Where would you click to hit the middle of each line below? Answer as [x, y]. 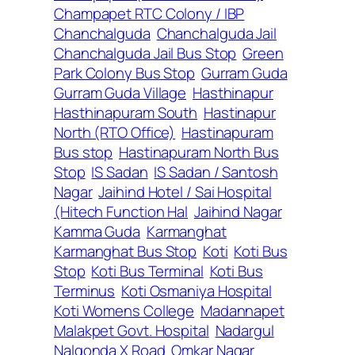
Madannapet [242, 311]
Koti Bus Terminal [147, 271]
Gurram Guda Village [120, 93]
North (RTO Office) [115, 133]
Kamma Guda [97, 232]
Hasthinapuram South [126, 113]
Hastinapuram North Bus [199, 153]
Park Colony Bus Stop [124, 73]
